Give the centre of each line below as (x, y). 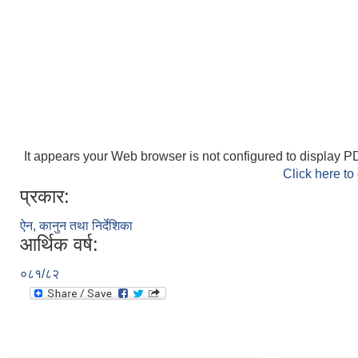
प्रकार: (45, 197)
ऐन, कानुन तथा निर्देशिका (76, 226)
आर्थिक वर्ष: (59, 245)
